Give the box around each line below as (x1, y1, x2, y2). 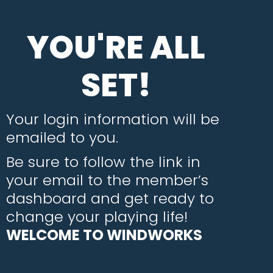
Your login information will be (6, 109, 219, 129)
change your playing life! (6, 207, 192, 227)
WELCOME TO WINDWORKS (6, 225, 202, 245)
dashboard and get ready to (6, 188, 214, 208)
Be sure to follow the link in (6, 152, 200, 172)
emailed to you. (6, 127, 122, 147)
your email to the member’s (6, 170, 208, 190)
